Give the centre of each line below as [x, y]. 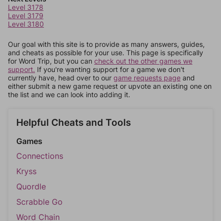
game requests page [147, 78]
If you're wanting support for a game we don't [110, 69]
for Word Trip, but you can [51, 61]
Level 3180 [26, 24]
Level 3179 [26, 16]
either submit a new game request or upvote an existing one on [110, 86]
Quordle [31, 186]
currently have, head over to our [61, 78]
